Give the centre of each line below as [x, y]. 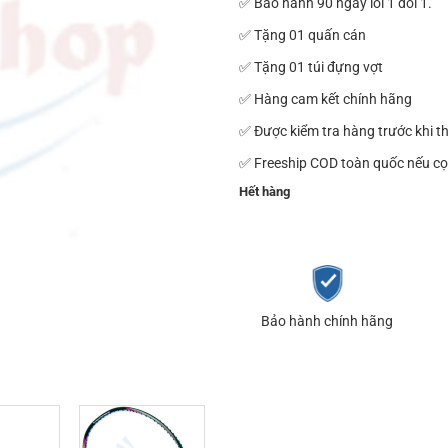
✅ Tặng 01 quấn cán [302, 35]
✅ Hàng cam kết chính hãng [325, 99]
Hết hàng [264, 192]
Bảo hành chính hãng [327, 321]
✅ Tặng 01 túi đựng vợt [311, 67]
